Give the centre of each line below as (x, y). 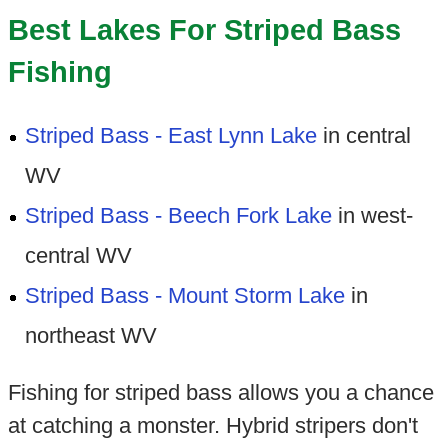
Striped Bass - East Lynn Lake (171, 135)
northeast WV (91, 335)
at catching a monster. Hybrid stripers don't (212, 425)
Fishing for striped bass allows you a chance (220, 392)
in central (364, 135)
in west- (373, 215)
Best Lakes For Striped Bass (204, 29)
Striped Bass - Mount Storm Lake (185, 295)
